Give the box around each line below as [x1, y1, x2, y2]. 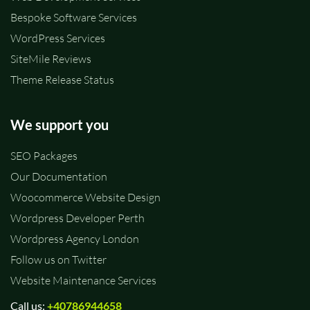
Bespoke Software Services [10, 10, 137, 24]
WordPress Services [10, 31, 105, 45]
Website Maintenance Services [10, 273, 156, 287]
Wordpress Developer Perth [10, 211, 145, 225]
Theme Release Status [10, 73, 114, 86]
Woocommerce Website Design [10, 190, 161, 204]
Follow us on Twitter [10, 253, 107, 266]
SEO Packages [10, 149, 77, 163]
